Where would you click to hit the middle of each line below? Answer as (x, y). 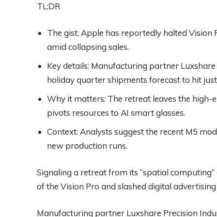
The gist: (63, 32)
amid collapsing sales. (88, 46)
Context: (62, 131)
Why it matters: (76, 98)
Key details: (68, 65)
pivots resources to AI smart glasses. (116, 112)
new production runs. (87, 145)
